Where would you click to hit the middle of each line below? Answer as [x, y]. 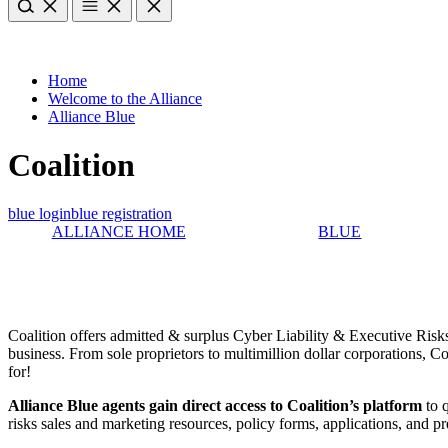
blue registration [121, 214]
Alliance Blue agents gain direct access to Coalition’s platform [215, 406]
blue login [39, 214]
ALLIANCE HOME [118, 232]
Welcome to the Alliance [125, 98]
